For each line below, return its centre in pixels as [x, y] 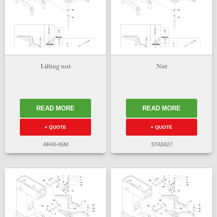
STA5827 [162, 145]
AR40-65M [55, 145]
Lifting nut [55, 67]
